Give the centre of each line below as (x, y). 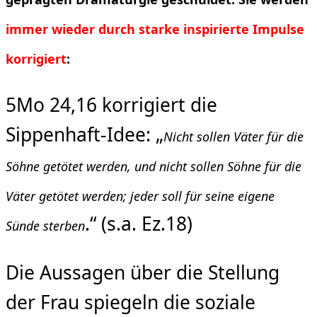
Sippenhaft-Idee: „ (85, 135)
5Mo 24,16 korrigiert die (111, 105)
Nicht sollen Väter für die (234, 137)
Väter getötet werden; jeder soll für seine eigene (140, 196)
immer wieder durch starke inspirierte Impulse (155, 29)
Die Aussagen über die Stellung (143, 272)
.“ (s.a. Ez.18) (139, 224)
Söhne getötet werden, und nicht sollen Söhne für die (154, 167)
